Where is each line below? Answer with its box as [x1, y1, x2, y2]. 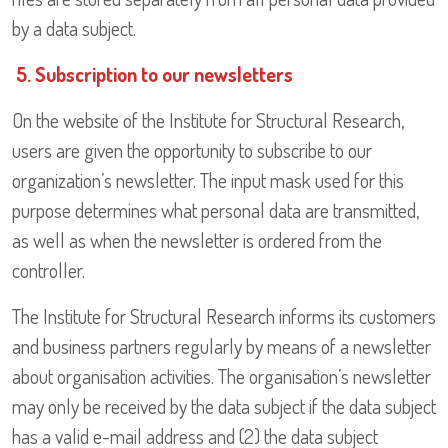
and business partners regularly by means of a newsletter [12, 333, 431, 360]
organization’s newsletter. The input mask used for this [12, 167, 404, 194]
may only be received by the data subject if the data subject [12, 393, 436, 420]
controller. [12, 257, 85, 284]
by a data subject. [12, 15, 136, 42]
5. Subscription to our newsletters [16, 61, 293, 88]
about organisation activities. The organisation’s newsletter [12, 363, 431, 390]
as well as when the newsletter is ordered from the [12, 227, 382, 254]
